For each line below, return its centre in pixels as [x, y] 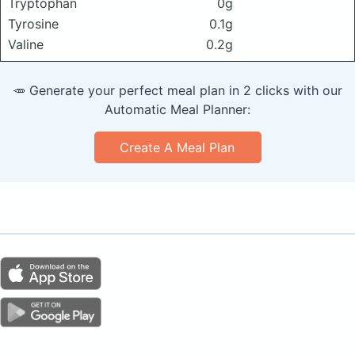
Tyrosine [33, 23]
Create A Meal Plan [177, 147]
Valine [26, 44]
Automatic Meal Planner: [177, 109]
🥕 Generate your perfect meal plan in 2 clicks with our [177, 90]
